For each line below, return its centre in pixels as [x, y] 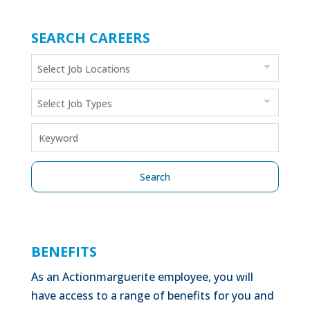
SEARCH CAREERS [90, 38]
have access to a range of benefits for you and [152, 296]
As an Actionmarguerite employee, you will [142, 277]
